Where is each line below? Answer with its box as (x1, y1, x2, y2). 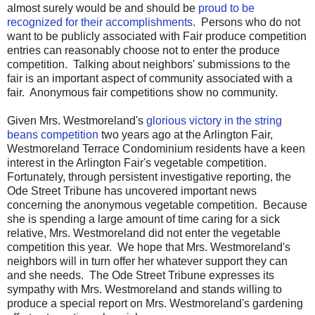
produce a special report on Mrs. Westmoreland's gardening (7, 297, 303, 310)
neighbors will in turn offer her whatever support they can (7, 255, 288, 268)
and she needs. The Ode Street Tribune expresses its (7, 269, 274, 282)
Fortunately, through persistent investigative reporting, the (7, 171, 291, 184)
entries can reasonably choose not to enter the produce (7, 44, 280, 57)
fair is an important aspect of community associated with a (7, 72, 292, 85)
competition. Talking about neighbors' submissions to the (7, 58, 290, 71)
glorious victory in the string (146, 115, 282, 127)
